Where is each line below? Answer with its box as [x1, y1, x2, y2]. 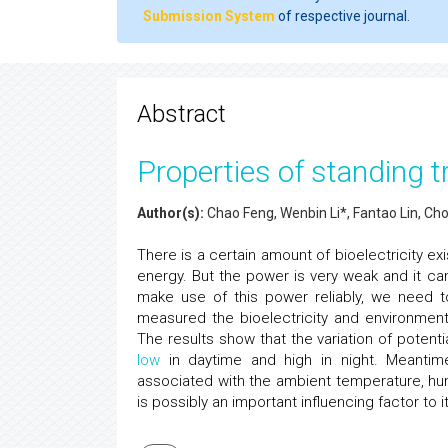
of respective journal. [275, 8, 410, 24]
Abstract [137, 100, 226, 128]
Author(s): [137, 205, 204, 221]
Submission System [143, 8, 275, 24]
